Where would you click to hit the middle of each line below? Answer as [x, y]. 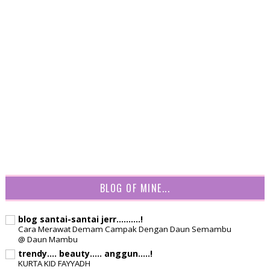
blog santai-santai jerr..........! [80, 219]
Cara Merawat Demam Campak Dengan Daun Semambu [124, 229]
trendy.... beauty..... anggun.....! [85, 254]
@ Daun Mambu [48, 240]
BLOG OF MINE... [135, 188]
